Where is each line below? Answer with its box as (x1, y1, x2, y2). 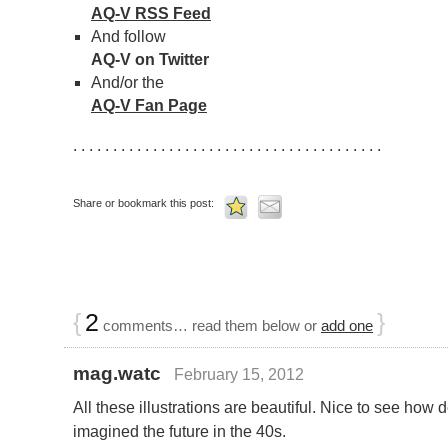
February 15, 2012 (173, 365, 304, 384)
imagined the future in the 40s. (73, 422, 286, 441)
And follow (90, 27, 166, 45)
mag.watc (73, 363, 161, 385)
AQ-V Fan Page (90, 96, 207, 114)
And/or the (90, 73, 164, 91)
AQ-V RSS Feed (90, 4, 211, 22)
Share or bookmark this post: (73, 197, 214, 210)
